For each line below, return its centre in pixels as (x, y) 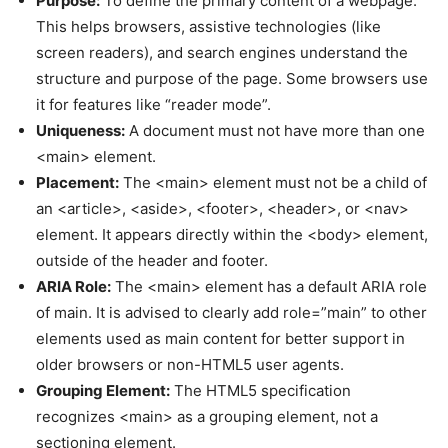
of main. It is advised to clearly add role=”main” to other (231, 312)
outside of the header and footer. (152, 260)
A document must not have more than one (275, 130)
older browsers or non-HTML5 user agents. (190, 364)
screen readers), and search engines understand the (222, 52)
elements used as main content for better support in (220, 338)
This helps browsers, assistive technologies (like (208, 26)
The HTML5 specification (260, 390)
